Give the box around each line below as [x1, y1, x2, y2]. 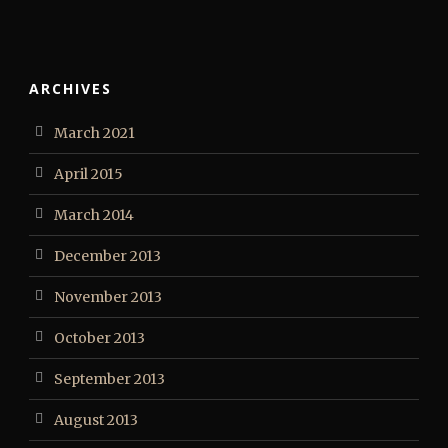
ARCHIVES [29, 79, 112, 98]
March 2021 [54, 124, 135, 142]
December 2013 [54, 247, 161, 265]
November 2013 [54, 288, 162, 306]
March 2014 [54, 206, 134, 224]
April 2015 [54, 165, 123, 183]
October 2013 [54, 329, 145, 347]
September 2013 [54, 370, 165, 388]
